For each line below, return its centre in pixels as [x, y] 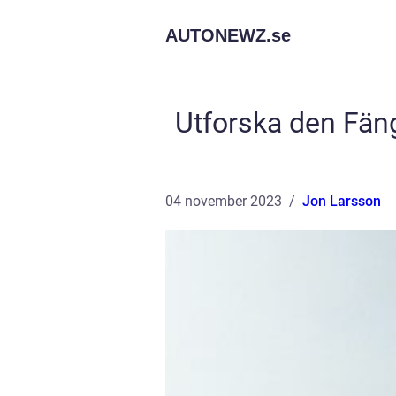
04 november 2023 [224, 201]
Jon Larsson [342, 201]
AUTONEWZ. [218, 35]
